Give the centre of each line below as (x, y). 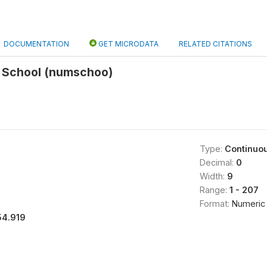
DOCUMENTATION (36, 44)
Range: (214, 190)
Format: (215, 204)
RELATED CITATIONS (215, 44)
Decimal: (218, 162)
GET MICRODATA (128, 44)
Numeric (248, 204)
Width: (213, 176)
